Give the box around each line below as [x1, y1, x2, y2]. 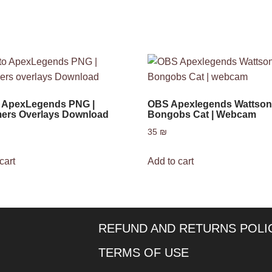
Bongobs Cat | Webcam [148, 109, 257, 120]
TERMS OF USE [98, 245, 189, 259]
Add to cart [148, 155, 194, 166]
